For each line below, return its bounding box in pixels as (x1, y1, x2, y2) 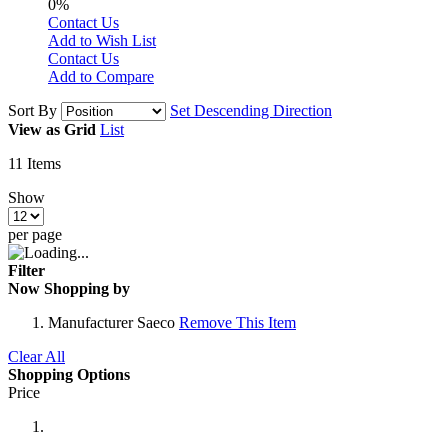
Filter (8, 261, 45, 279)
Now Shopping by (8, 279, 130, 297)
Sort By (8, 101, 57, 119)
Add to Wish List (48, 31, 156, 49)
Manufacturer (48, 313, 133, 331)
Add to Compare (48, 67, 154, 85)
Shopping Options (8, 365, 130, 383)
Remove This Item (179, 313, 296, 331)
